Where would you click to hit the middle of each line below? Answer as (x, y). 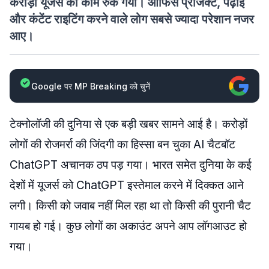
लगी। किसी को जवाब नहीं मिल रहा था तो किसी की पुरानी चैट (130, 206)
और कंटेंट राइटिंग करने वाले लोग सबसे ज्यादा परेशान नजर (132, 19)
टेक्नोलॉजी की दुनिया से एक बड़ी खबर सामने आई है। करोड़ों (128, 124)
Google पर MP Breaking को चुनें (91, 86)
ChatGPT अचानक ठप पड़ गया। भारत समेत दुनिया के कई (131, 165)
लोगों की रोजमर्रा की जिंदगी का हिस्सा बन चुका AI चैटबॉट (122, 144)
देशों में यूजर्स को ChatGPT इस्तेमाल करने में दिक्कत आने (127, 185)
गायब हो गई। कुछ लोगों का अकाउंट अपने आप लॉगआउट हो (128, 226)
